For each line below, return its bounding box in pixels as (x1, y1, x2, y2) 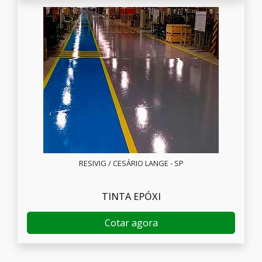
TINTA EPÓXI (101, 190, 161, 203)
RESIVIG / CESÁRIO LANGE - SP (78, 158, 184, 168)
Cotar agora (104, 216, 158, 229)
